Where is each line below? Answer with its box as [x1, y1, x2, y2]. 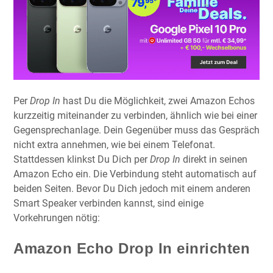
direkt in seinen [180, 153, 247, 165]
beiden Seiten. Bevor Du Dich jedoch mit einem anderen [13, 182, 250, 194]
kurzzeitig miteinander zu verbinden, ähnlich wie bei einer [13, 109, 257, 121]
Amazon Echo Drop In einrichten [13, 239, 250, 257]
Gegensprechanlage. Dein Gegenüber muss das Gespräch [13, 124, 260, 136]
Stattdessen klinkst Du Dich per [13, 153, 150, 165]
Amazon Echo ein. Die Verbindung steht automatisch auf [13, 168, 257, 180]
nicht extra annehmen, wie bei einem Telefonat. [13, 138, 215, 151]
